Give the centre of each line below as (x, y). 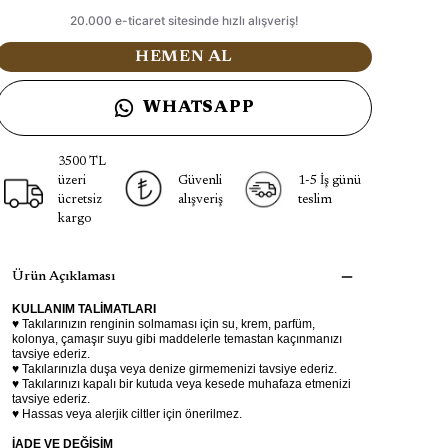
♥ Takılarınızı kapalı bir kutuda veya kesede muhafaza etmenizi (181, 384)
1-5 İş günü (329, 180)
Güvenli (199, 180)
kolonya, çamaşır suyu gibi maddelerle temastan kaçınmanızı (177, 339)
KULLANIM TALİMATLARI (84, 309)
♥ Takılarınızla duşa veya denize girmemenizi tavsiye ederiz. (174, 369)
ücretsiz (79, 199)
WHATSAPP (199, 108)
